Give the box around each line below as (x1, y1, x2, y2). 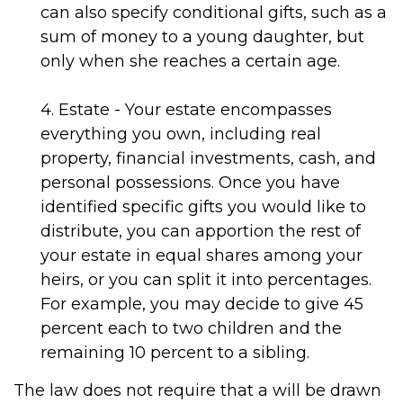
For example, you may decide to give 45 (40, 294, 363, 314)
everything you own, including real (40, 124, 321, 144)
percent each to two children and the (40, 318, 342, 338)
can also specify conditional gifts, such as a (40, 3, 387, 22)
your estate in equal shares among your (40, 246, 363, 265)
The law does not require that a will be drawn (13, 381, 381, 400)
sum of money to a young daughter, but (40, 27, 364, 47)
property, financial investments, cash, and (40, 148, 376, 168)
